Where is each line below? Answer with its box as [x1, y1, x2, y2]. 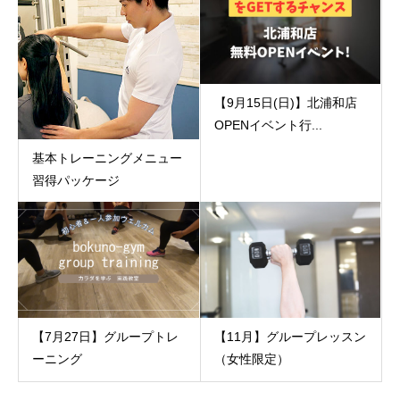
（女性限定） [213, 352, 289, 367]
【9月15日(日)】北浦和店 [213, 95, 357, 110]
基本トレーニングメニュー [32, 150, 182, 165]
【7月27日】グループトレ [32, 329, 179, 345]
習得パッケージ [32, 172, 120, 187]
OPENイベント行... [213, 117, 322, 132]
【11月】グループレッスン [213, 329, 366, 345]
